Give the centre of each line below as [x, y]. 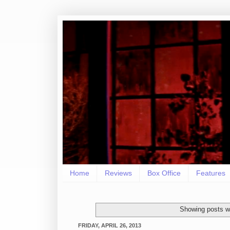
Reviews [118, 173]
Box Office [164, 173]
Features [211, 173]
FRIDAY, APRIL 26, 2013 [110, 225]
